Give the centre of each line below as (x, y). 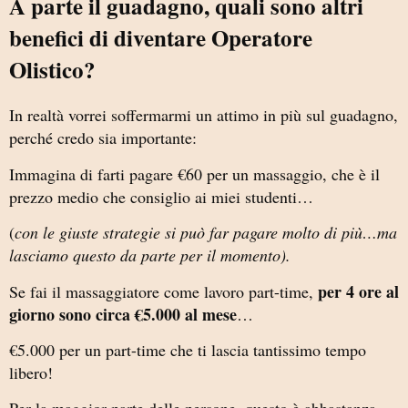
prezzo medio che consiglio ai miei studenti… (161, 196)
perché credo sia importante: (103, 138)
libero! (31, 372)
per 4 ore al (358, 291)
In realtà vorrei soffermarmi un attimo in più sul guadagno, (204, 115)
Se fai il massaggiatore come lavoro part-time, (163, 291)
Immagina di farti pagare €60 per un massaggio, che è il (194, 173)
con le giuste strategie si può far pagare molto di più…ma (206, 233)
